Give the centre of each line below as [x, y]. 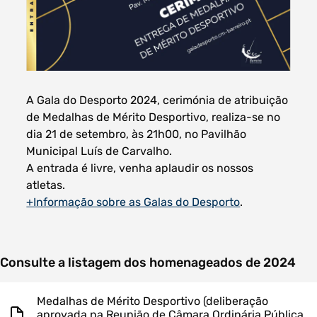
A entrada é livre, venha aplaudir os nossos [140, 168]
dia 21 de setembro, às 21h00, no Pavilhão [137, 134]
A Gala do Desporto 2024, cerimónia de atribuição [157, 100]
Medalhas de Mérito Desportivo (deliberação [152, 301]
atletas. [46, 185]
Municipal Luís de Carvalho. [99, 151]
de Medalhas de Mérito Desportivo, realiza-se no [154, 117]
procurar [158, 166]
